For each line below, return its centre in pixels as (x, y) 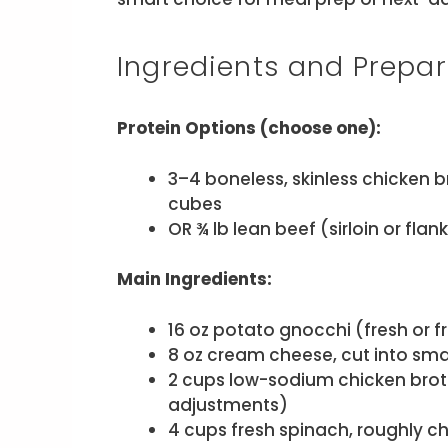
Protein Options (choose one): (249, 128)
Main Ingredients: (194, 279)
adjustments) (228, 404)
